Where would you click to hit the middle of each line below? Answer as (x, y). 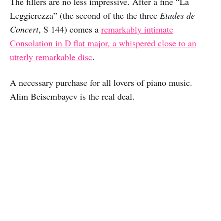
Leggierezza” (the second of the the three (85, 16)
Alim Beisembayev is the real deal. (72, 96)
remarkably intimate (137, 29)
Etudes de (177, 16)
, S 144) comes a (70, 29)
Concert (24, 29)
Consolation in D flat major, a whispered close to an (103, 43)
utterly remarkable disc (51, 57)
